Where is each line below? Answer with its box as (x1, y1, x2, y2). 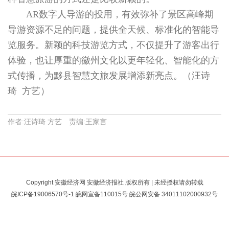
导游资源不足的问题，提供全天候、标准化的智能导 (8, 25, 219, 35)
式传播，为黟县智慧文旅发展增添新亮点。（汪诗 (8, 71, 210, 81)
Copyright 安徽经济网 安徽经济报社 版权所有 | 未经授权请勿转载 (26, 179, 203, 187)
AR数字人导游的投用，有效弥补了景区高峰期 (26, 9, 214, 20)
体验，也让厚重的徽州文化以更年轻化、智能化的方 (8, 55, 219, 66)
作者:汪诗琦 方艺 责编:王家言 (8, 118, 107, 126)
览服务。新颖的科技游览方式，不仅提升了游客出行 (8, 40, 219, 51)
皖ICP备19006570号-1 (11, 191, 74, 198)
